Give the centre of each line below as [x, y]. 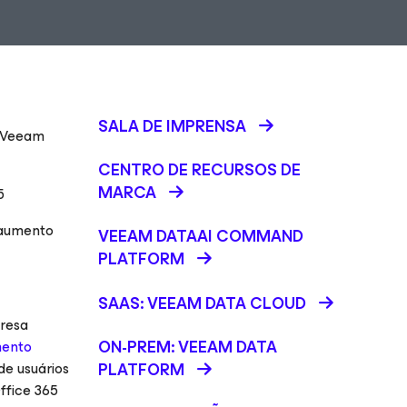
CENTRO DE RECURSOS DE [199, 170]
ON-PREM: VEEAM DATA [188, 347]
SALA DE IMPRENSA [172, 126]
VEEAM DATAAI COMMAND [201, 236]
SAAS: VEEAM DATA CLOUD [202, 303]
